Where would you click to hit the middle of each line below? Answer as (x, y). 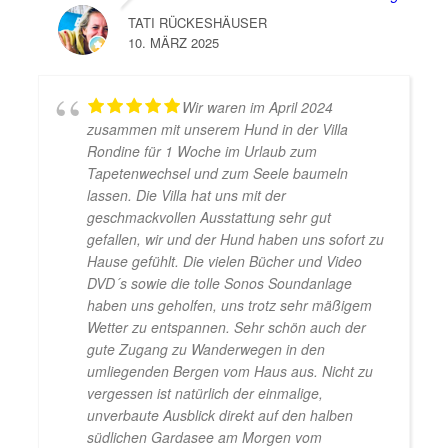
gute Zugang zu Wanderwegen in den (205, 349)
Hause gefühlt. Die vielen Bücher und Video (224, 261)
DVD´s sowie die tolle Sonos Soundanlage (219, 283)
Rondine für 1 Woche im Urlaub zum (201, 151)
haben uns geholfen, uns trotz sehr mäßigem (229, 305)
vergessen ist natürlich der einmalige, (204, 393)
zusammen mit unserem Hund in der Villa (217, 129)
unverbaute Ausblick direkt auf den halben (219, 415)
